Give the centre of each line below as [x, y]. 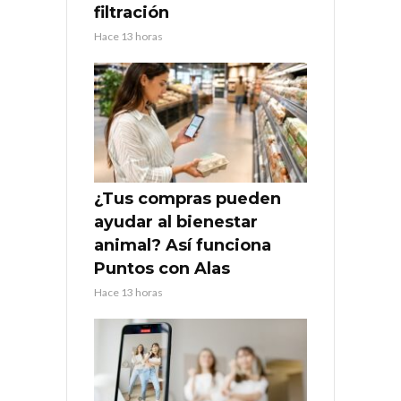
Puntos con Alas [162, 268]
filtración [132, 12]
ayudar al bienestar [176, 222]
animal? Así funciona [183, 245]
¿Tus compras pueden [188, 198]
